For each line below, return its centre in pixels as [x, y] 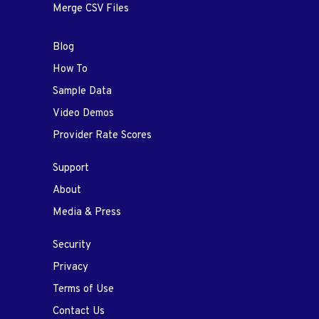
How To [70, 69]
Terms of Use [83, 289]
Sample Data [82, 91]
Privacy [70, 267]
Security [72, 245]
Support [71, 168]
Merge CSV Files [91, 9]
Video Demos [83, 113]
